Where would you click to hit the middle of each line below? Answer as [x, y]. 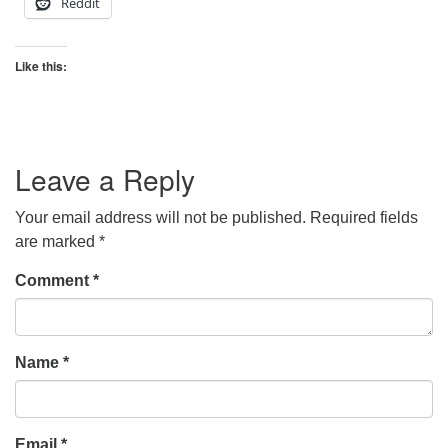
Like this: [41, 66]
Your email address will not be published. [160, 217]
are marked [57, 241]
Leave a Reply [105, 179]
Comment [54, 280]
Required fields [364, 217]
